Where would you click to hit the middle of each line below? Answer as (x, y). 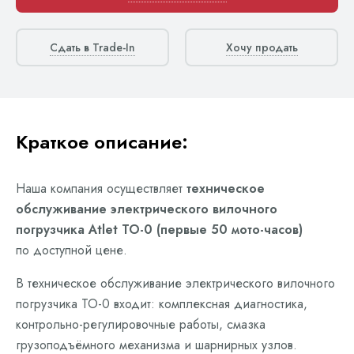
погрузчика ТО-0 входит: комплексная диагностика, (162, 304)
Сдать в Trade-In (92, 47)
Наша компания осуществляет (101, 188)
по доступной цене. (72, 250)
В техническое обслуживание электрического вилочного (175, 283)
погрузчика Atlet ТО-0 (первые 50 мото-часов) (159, 230)
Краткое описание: (102, 142)
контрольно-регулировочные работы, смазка (141, 324)
